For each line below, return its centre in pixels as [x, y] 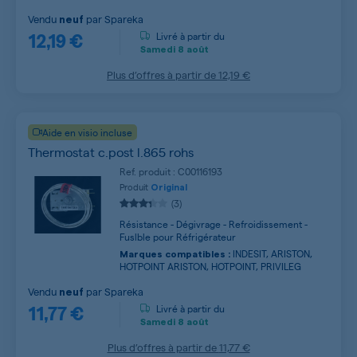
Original [169, 188]
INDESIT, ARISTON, [271, 253]
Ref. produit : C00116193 [171, 171]
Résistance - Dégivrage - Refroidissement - [214, 224]
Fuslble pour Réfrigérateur [178, 237]
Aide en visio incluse [87, 132]
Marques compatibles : [175, 254]
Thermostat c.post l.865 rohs [111, 152]
